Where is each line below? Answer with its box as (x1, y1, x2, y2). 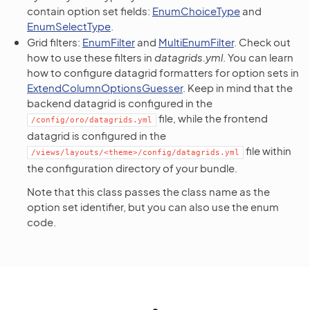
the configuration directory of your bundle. (27, 161, 237, 175)
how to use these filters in (27, 51, 154, 64)
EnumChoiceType (152, 4, 240, 18)
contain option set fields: (27, 4, 152, 18)
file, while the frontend (156, 111, 268, 125)
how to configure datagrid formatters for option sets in (27, 66, 299, 80)
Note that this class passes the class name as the (27, 185, 270, 199)
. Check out (234, 35, 291, 49)
